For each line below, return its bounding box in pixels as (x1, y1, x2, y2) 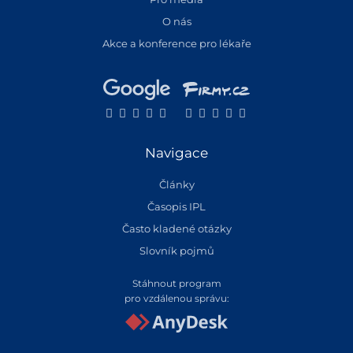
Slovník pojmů (139, 243, 214, 257)
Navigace (145, 144, 208, 161)
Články (158, 177, 195, 191)
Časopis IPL (147, 199, 206, 213)
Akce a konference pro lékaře (102, 36, 251, 50)
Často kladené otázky (121, 221, 232, 235)
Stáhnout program (132, 277, 221, 289)
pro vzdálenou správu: (124, 292, 229, 304)
